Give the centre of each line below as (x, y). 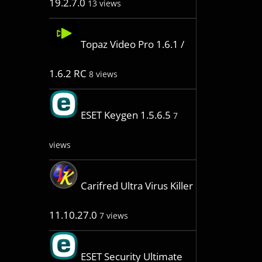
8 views (103, 74)
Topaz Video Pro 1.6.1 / (132, 44)
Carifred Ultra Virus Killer (137, 186)
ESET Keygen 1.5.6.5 (125, 115)
